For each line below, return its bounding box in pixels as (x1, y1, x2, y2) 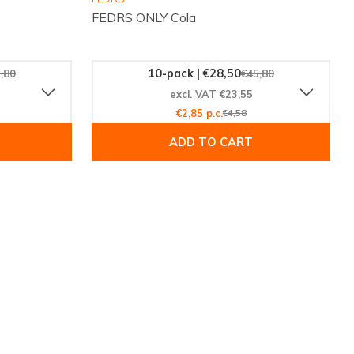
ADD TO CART (168, 135, 254, 150)
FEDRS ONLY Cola (92, 9, 196, 26)
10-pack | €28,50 (148, 66, 242, 81)
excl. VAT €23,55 (169, 87, 253, 100)
